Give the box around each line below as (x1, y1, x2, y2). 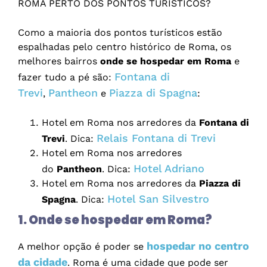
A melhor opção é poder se (18, 241, 147, 253)
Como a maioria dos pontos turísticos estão (18, 27, 222, 39)
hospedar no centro (147, 240, 249, 253)
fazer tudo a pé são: (18, 72, 114, 83)
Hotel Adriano (133, 162, 204, 175)
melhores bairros (18, 55, 97, 67)
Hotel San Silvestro (107, 193, 209, 206)
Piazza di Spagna (109, 86, 197, 100)
